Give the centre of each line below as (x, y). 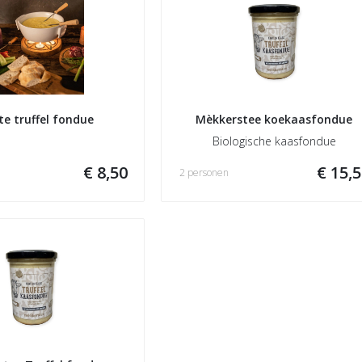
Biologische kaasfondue (274, 141)
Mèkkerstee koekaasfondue (274, 119)
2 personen (204, 173)
